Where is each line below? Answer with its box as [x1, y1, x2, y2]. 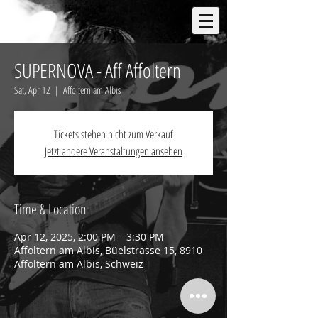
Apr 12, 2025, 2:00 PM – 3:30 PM [14, 230, 164, 243]
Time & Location [14, 199, 87, 219]
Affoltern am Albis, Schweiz [14, 257, 143, 270]
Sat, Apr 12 [14, 83, 50, 97]
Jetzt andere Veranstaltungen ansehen [45, 143, 182, 159]
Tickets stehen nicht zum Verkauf [54, 126, 173, 142]
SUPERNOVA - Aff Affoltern [14, 57, 181, 84]
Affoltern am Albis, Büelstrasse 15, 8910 [14, 243, 202, 257]
